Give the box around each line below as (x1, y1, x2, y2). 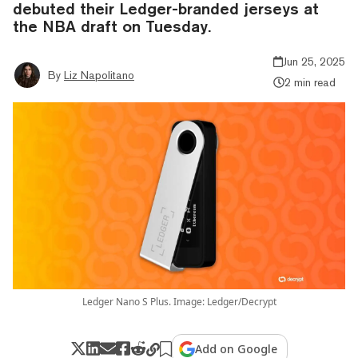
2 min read (284, 75, 336, 89)
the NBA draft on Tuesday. (13, 16, 211, 35)
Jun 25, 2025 (283, 54, 345, 68)
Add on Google (195, 340, 278, 356)
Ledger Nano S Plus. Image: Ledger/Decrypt (82, 294, 276, 308)
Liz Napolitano (64, 68, 134, 82)
